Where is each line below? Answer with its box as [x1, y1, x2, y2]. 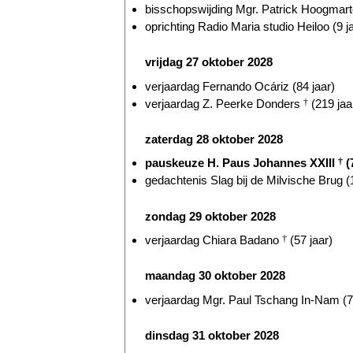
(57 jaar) [287, 232, 333, 247]
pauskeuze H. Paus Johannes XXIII [145, 156, 338, 170]
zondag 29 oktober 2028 [145, 209, 276, 223]
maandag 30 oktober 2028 [145, 269, 285, 283]
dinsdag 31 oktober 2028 [145, 328, 279, 342]
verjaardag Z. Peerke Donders [145, 96, 303, 110]
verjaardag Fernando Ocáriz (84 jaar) [145, 79, 335, 93]
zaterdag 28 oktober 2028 [145, 132, 283, 146]
